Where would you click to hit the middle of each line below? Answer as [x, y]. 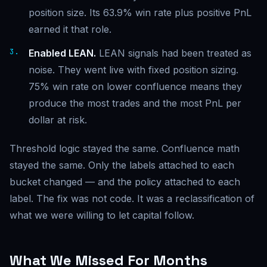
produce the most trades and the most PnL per [135, 103]
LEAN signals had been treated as [174, 53]
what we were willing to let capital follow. [102, 215]
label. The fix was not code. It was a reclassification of [132, 198]
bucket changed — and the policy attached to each [125, 181]
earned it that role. [70, 29]
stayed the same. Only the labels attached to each [122, 165]
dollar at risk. [58, 119]
